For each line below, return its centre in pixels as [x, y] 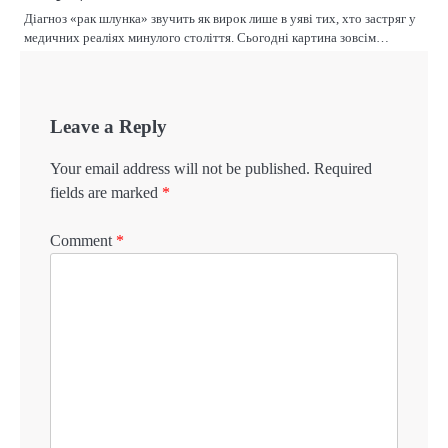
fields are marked [106, 192]
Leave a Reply [108, 126]
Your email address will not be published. [180, 168]
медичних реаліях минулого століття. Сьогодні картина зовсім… [206, 37]
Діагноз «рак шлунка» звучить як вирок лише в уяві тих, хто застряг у [220, 18]
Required [343, 168]
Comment [83, 241]
